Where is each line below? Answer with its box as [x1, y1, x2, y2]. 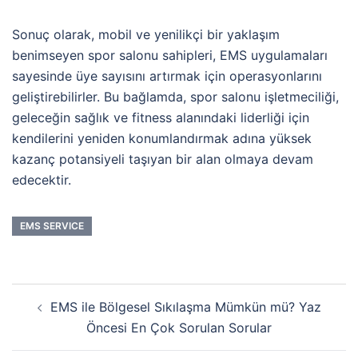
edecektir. [12, 172, 71, 189]
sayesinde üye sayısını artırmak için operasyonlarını [12, 68, 322, 85]
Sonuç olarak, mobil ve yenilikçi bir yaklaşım [12, 26, 280, 43]
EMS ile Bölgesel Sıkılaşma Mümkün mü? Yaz [50, 299, 321, 316]
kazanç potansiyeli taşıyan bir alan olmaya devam [12, 151, 313, 168]
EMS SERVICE [20, 220, 84, 233]
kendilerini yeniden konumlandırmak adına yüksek [12, 130, 312, 147]
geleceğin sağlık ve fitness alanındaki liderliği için [12, 109, 309, 126]
